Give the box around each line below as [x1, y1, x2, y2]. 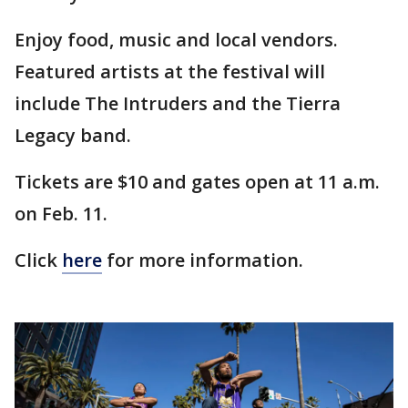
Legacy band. [15, 122, 136, 148]
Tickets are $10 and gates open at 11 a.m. [15, 168, 380, 194]
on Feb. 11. [15, 200, 112, 226]
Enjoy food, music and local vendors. [15, 26, 338, 52]
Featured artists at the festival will [15, 58, 325, 84]
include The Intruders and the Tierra [15, 90, 341, 116]
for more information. [102, 247, 308, 272]
